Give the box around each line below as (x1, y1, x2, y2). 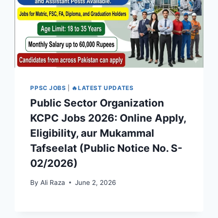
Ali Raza (40, 178, 65, 186)
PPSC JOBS (30, 84, 66, 92)
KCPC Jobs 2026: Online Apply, (30, 112, 186, 125)
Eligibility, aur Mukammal (30, 127, 155, 140)
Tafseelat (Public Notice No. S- (30, 142, 183, 155)
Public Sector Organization (30, 97, 164, 109)
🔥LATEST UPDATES (72, 84, 134, 92)
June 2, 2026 (74, 178, 116, 186)
